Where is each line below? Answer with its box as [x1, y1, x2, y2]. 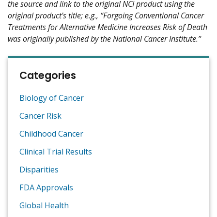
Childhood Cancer [19, 128, 83, 139]
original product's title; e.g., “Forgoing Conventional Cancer [8, 10, 204, 21]
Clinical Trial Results [19, 146, 92, 157]
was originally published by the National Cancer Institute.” [8, 33, 201, 44]
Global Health [19, 200, 69, 211]
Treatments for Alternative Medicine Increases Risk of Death [8, 21, 207, 32]
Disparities [19, 164, 59, 175]
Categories [19, 68, 76, 82]
